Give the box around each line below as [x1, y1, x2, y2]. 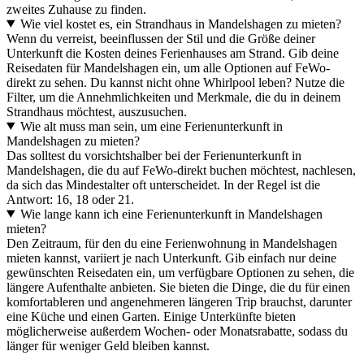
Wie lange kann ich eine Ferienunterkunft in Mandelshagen [19, 206, 323, 221]
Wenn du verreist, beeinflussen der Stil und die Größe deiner [6, 31, 315, 45]
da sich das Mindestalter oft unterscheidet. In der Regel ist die [6, 177, 320, 192]
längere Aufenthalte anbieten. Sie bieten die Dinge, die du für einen [6, 279, 350, 294]
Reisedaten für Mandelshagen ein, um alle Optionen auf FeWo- [6, 60, 330, 75]
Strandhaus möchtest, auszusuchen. [6, 104, 187, 119]
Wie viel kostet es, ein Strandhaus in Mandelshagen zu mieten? [19, 16, 341, 31]
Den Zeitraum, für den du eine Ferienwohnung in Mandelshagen [6, 236, 337, 250]
